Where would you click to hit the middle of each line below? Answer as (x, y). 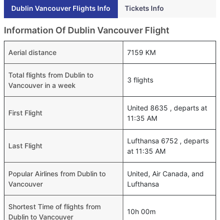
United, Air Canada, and (165, 173)
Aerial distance (32, 52)
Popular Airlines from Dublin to (57, 173)
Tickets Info (144, 8)
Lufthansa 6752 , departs (168, 140)
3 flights (140, 80)
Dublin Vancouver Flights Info (61, 8)
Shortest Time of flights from (55, 206)
